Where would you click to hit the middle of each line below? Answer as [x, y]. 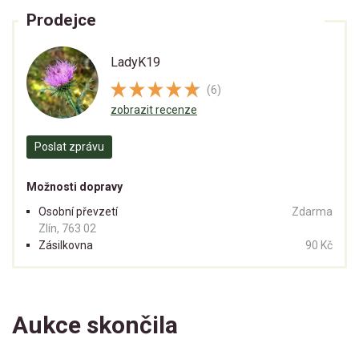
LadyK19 [135, 63]
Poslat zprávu [69, 147]
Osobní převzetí [78, 212]
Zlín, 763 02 [67, 229]
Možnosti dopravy [75, 187]
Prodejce [61, 20]
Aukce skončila [95, 325]
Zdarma [312, 212]
